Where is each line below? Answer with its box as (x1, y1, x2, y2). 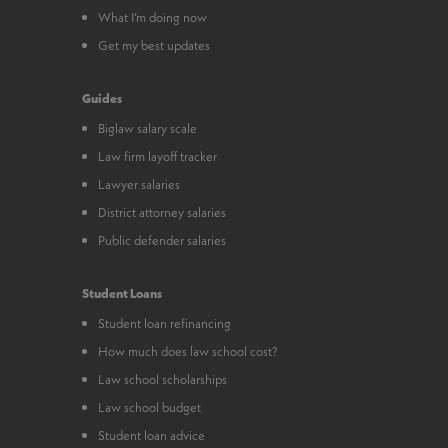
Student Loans (82, 283, 163, 302)
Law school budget (98, 397, 202, 416)
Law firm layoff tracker (98, 146, 218, 165)
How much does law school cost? (98, 341, 279, 360)
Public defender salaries (98, 230, 227, 249)
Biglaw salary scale (98, 118, 198, 137)
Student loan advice (98, 425, 206, 444)
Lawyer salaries (98, 174, 181, 193)
